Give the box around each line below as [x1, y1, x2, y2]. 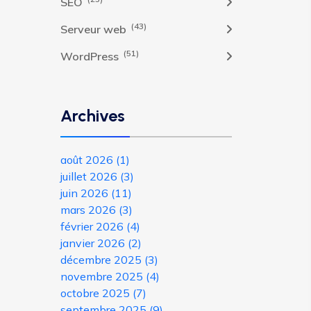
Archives [60, 106, 125, 126]
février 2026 [60, 219, 126, 233]
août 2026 [60, 153, 116, 167]
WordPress [60, 49, 121, 63]
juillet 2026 [60, 169, 120, 183]
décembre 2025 [60, 253, 144, 267]
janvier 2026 [60, 236, 128, 250]
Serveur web [60, 22, 129, 36]
